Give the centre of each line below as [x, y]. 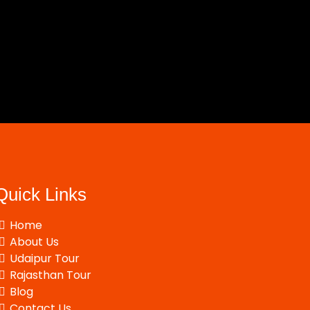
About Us [35, 242]
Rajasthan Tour [51, 275]
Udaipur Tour [45, 258]
